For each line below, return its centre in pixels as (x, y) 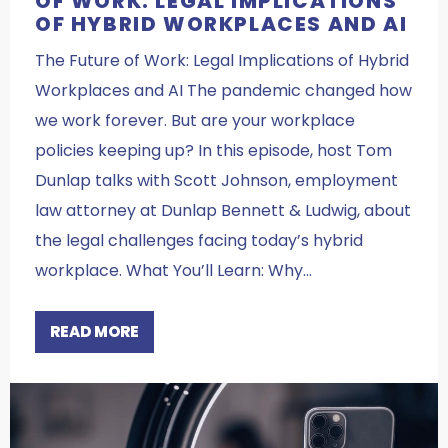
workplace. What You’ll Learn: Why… (173, 270)
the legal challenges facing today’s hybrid (199, 240)
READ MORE (94, 331)
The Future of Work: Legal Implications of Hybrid (222, 60)
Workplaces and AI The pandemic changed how (223, 90)
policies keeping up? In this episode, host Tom (213, 150)
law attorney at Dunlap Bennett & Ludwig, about (223, 210)
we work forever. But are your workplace (195, 120)
